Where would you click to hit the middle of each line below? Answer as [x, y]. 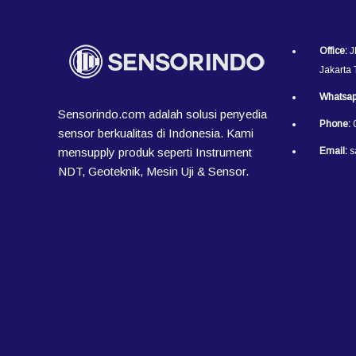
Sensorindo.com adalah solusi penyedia [163, 114]
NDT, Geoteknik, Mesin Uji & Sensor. [154, 172]
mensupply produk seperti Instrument [155, 153]
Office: [334, 51]
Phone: [335, 124]
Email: [334, 151]
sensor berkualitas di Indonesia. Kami [156, 133]
